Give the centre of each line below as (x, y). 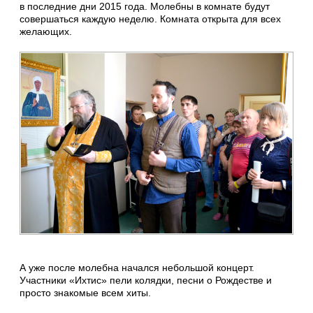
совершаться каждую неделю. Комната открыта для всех (150, 19)
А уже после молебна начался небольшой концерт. (137, 267)
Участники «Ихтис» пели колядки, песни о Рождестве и (146, 280)
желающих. (46, 32)
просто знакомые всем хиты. (85, 292)
